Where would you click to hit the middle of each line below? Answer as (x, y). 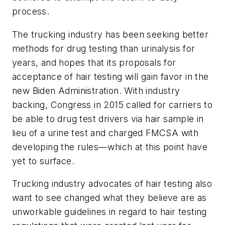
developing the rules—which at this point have (110, 147)
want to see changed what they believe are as (109, 198)
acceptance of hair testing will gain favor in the (110, 76)
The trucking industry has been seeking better (110, 34)
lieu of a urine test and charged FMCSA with (105, 133)
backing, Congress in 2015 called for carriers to (113, 104)
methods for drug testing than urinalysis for (104, 48)
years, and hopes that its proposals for (94, 62)
